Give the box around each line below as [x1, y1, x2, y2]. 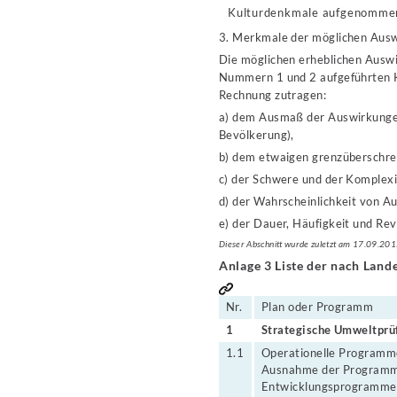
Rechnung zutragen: [219, 88, 327, 102]
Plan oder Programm [261, 300, 374, 314]
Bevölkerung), [219, 128, 294, 142]
